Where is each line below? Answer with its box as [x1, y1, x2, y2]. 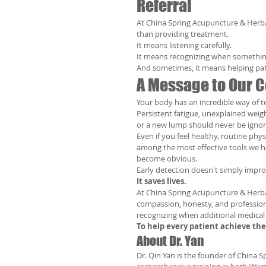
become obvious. [137, 153, 197, 164]
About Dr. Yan [137, 233, 204, 249]
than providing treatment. [137, 28, 229, 39]
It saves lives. [137, 176, 186, 186]
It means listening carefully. [137, 40, 232, 50]
